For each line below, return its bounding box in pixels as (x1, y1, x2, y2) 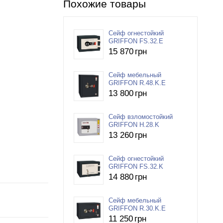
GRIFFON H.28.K (109, 121, 159, 128)
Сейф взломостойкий (109, 113, 173, 120)
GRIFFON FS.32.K (109, 163, 163, 170)
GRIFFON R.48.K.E (109, 79, 166, 87)
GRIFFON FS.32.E (109, 37, 163, 45)
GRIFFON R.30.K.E (109, 205, 166, 212)
